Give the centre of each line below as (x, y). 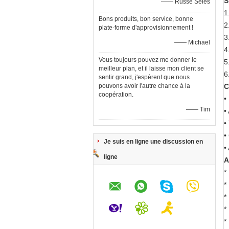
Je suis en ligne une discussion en (153, 142)
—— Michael (192, 42)
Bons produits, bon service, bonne (146, 19)
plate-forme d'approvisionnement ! (146, 28)
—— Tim (198, 109)
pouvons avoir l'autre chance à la (144, 86)
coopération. (116, 95)
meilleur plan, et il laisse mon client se (151, 68)
